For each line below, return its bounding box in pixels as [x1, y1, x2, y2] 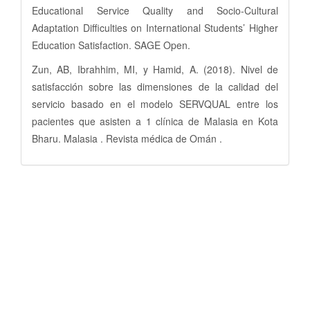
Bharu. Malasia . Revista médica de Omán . [32, 131, 222, 145]
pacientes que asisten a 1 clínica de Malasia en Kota [32, 113, 278, 128]
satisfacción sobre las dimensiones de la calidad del [32, 79, 278, 93]
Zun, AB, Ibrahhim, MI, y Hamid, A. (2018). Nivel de [32, 62, 278, 76]
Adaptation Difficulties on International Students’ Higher [32, 20, 278, 35]
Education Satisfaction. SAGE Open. [32, 37, 190, 52]
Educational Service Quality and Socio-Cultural [32, 3, 278, 17]
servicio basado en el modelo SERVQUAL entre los [32, 96, 278, 111]
